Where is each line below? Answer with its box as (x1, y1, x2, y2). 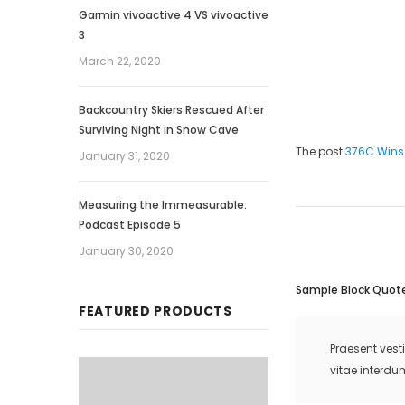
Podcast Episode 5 (79, 217, 181, 232)
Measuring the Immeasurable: (79, 197, 247, 212)
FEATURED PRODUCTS (79, 302, 232, 320)
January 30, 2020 (79, 243, 174, 259)
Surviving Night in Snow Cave (79, 122, 239, 137)
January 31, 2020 (79, 148, 170, 164)
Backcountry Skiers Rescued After (79, 102, 264, 118)
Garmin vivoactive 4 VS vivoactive (79, 7, 268, 23)
